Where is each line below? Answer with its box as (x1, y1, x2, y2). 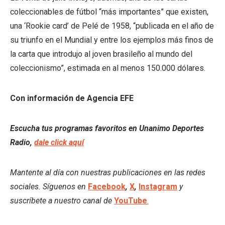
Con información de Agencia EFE (10, 93, 134, 103)
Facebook (88, 181, 126, 191)
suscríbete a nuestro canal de (10, 195, 114, 205)
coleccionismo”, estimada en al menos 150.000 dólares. (10, 63, 205, 73)
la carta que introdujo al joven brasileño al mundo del (10, 49, 192, 59)
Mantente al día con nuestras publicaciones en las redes (10, 167, 205, 177)
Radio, (10, 137, 34, 147)
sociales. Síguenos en (10, 181, 88, 191)
